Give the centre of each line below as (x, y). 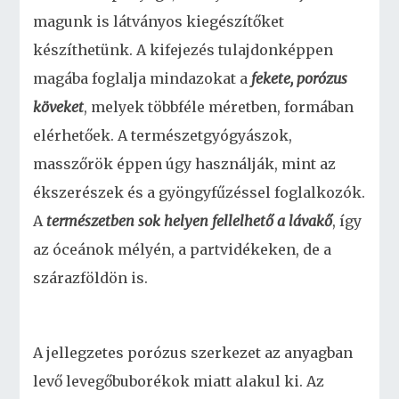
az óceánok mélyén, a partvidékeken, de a (183, 249)
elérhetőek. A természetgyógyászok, (163, 135)
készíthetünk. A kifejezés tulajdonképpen (183, 50)
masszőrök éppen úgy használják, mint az (185, 164)
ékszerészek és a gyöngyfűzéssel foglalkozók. (199, 192)
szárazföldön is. (91, 278)
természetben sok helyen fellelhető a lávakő (190, 221)
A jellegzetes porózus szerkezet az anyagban (193, 353)
